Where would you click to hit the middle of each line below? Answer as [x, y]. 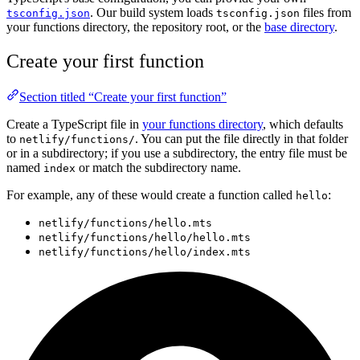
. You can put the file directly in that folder [241, 139]
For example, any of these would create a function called [151, 195]
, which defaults [303, 125]
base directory [299, 27]
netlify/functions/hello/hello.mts [145, 238]
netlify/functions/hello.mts [125, 223]
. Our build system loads [153, 13]
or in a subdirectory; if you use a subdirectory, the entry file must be [177, 153]
